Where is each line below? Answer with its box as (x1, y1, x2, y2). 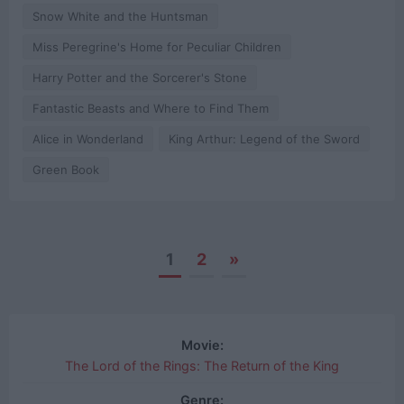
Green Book (32, 162, 99, 178)
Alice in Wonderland (32, 132, 143, 147)
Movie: (180, 336, 224, 353)
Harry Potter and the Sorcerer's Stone (32, 70, 247, 86)
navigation (9, 292, 117, 319)
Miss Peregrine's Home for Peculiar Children (32, 40, 281, 55)
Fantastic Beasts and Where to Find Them (32, 101, 269, 116)
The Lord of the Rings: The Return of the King (65, 357, 339, 373)
